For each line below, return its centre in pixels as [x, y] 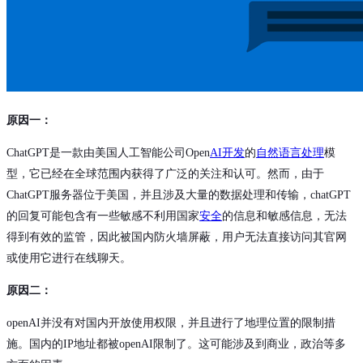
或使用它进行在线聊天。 [69, 258]
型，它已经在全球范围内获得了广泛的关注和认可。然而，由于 [165, 174]
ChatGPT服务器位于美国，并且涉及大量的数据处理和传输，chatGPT [179, 195]
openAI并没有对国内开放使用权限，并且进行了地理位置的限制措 [171, 323]
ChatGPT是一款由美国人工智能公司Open [108, 153]
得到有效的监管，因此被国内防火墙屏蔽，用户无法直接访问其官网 [177, 237]
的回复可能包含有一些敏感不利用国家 [103, 216]
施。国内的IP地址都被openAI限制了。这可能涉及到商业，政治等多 [176, 344]
